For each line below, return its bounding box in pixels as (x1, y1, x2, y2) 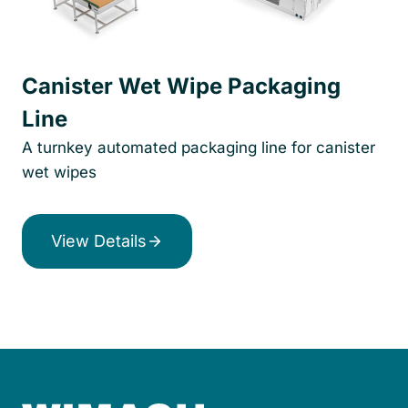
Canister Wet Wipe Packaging (22, 72, 341, 99)
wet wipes (22, 162, 97, 181)
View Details (51, 230, 147, 250)
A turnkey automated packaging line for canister (22, 138, 375, 157)
